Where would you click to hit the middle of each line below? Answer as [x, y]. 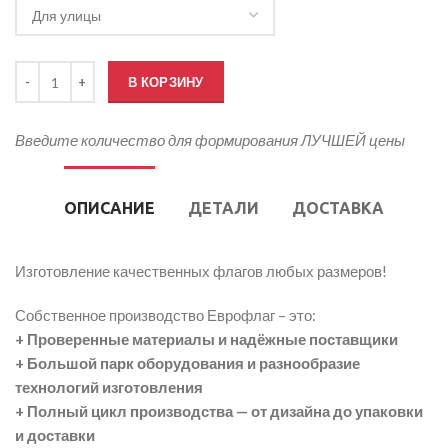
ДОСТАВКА [338, 208]
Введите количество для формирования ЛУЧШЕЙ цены [210, 140]
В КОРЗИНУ [166, 82]
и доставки [55, 435]
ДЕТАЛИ [223, 208]
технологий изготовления [109, 387]
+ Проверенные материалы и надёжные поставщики [206, 339]
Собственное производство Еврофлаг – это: [165, 315]
